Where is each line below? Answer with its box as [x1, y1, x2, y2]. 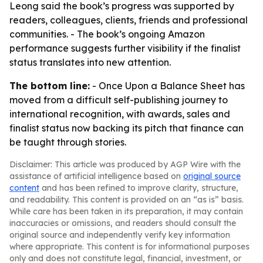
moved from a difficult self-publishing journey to [9, 94, 228, 106]
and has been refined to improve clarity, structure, [39, 183, 238, 193]
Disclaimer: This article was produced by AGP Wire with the [9, 159, 241, 170]
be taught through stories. [9, 136, 126, 148]
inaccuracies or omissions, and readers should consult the [9, 218, 236, 228]
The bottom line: [9, 80, 90, 92]
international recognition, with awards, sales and [9, 108, 230, 120]
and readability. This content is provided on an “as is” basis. [9, 194, 244, 205]
